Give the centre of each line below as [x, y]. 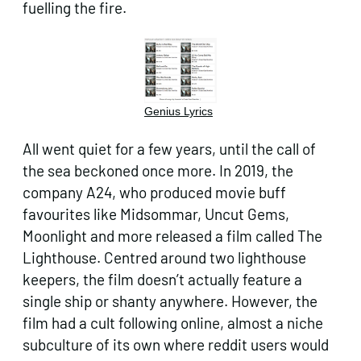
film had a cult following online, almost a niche [173, 323]
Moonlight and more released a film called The [172, 236]
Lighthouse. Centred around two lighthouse [164, 258]
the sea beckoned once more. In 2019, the [158, 171]
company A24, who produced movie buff [154, 193]
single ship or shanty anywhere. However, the [170, 301]
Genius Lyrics [178, 111]
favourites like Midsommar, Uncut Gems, [156, 214]
